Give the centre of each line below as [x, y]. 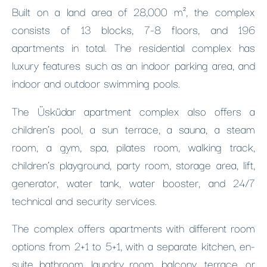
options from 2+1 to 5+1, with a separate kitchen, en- [133, 246]
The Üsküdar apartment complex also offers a [133, 111]
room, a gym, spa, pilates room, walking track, [133, 147]
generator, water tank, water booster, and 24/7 [133, 182]
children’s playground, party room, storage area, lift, [133, 164]
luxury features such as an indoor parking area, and [133, 65]
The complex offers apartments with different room [133, 228]
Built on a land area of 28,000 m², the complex [133, 11]
